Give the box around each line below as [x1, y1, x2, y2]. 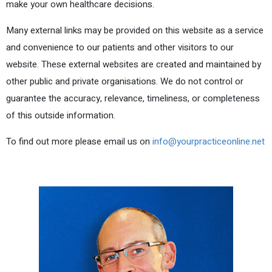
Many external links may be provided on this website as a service [6, 23, 263, 37]
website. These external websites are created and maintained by [6, 57, 261, 71]
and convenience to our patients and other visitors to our [6, 40, 234, 54]
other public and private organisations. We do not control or [6, 74, 243, 88]
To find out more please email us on [6, 134, 152, 148]
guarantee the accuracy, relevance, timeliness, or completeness [6, 91, 260, 105]
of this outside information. [6, 108, 115, 122]
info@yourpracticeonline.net [152, 134, 265, 148]
